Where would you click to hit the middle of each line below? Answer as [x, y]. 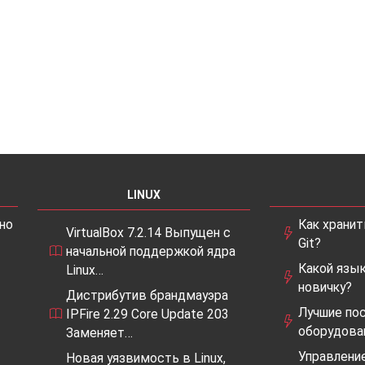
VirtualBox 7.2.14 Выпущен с [148, 232]
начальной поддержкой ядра [151, 251]
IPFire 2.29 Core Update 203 [147, 314]
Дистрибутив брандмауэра [147, 295]
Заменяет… [99, 332]
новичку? [325, 287]
